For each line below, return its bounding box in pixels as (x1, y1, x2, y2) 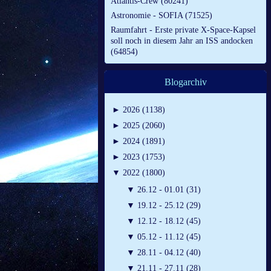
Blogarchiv (164, 77, 207, 88)
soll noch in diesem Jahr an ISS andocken (111, 36, 253, 46)
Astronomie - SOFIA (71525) (111, 11, 212, 21)
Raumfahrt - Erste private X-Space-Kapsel (111, 25, 256, 35)
